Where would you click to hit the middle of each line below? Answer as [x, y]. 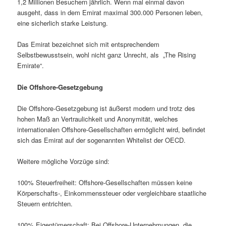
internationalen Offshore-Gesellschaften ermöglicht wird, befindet [111, 129]
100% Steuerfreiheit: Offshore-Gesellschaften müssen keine [105, 182]
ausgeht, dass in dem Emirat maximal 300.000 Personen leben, [110, 13]
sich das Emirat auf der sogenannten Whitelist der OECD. [102, 140]
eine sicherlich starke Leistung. [63, 23]
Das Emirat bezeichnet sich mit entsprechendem [89, 44]
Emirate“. [31, 66]
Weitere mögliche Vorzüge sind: [64, 161]
